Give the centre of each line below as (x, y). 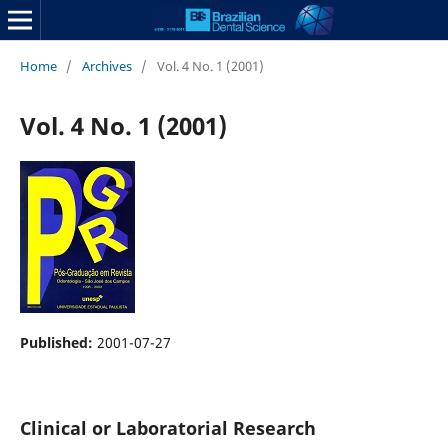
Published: (58, 342)
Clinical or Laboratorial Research (167, 427)
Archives (106, 65)
